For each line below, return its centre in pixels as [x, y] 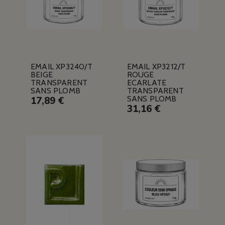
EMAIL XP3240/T [61, 67]
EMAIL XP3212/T [156, 67]
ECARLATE [147, 83]
